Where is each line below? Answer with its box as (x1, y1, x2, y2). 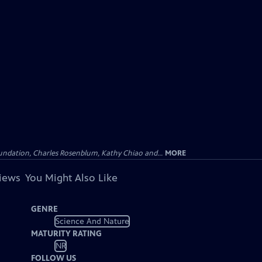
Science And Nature (55, 216, 129, 226)
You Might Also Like (25, 171, 118, 184)
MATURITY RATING (31, 229, 102, 239)
